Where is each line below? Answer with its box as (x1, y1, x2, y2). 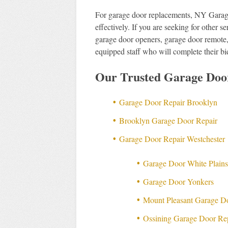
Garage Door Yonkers (143, 176, 214, 187)
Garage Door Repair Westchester (119, 133, 225, 145)
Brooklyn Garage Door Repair (119, 115, 218, 126)
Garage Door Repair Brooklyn (119, 97, 218, 108)
